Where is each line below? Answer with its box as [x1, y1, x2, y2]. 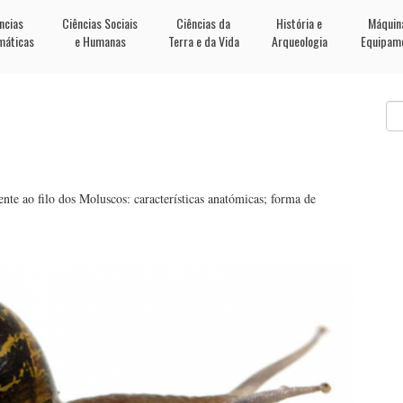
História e [276, 13, 322, 32]
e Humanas [74, 31, 126, 50]
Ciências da [176, 13, 230, 32]
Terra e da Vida [167, 31, 239, 50]
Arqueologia [271, 31, 327, 50]
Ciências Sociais [62, 13, 138, 32]
